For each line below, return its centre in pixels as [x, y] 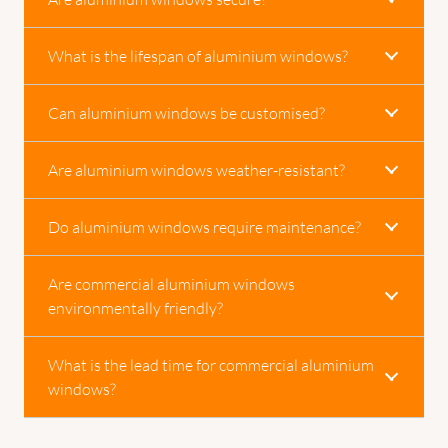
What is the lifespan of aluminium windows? [198, 55]
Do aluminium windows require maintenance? [204, 226]
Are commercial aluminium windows [171, 283]
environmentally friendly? [135, 307]
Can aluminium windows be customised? [186, 112]
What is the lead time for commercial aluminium [211, 364]
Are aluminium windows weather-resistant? [196, 169]
